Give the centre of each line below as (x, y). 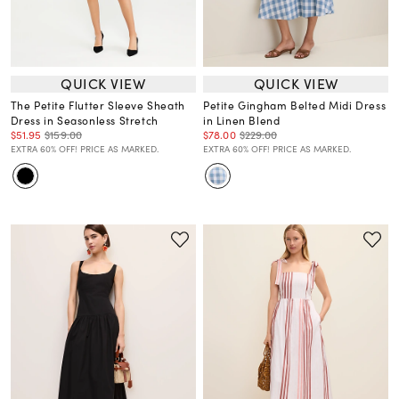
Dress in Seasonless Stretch (84, 120)
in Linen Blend (242, 120)
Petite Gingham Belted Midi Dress (295, 105)
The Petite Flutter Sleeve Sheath (98, 105)
